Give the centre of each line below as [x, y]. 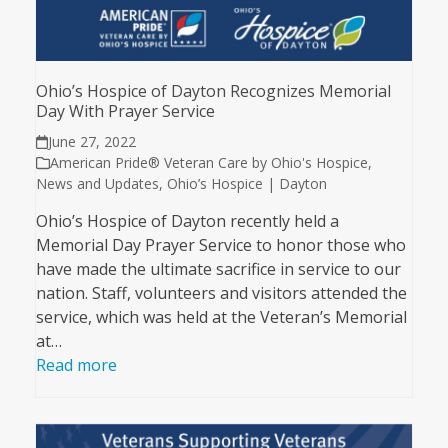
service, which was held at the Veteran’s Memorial [221, 317]
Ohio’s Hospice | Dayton [246, 184]
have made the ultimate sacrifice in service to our [218, 269]
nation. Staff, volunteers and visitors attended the [221, 293]
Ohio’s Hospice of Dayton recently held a [187, 221]
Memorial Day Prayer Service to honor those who [220, 245]
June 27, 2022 [92, 142]
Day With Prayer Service [125, 111]
